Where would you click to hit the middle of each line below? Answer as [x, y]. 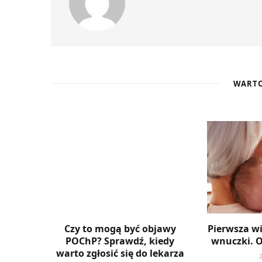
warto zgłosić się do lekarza [120, 253]
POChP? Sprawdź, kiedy [120, 241]
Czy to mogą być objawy [120, 228]
